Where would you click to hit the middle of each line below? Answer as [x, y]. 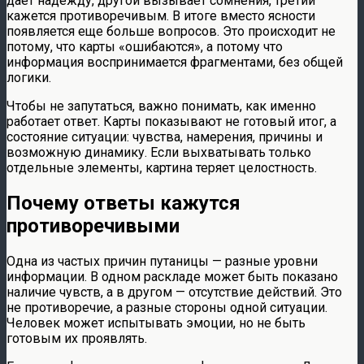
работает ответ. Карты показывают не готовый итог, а [171, 121]
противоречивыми [93, 225]
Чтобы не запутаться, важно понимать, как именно [161, 106]
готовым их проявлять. [77, 338]
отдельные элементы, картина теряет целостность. [162, 167]
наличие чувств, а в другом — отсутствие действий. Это [174, 292]
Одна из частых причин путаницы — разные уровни [162, 261]
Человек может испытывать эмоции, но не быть [156, 323]
